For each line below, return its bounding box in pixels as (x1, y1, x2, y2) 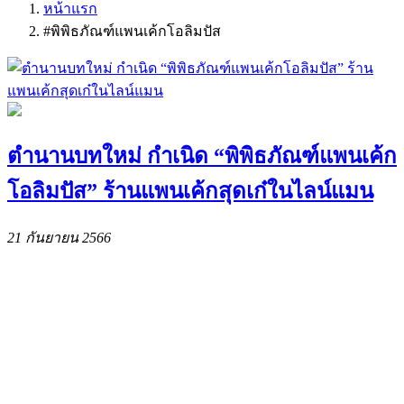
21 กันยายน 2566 (7, 229, 111, 245)
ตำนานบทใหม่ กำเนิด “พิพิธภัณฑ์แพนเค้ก (7, 143, 397, 168)
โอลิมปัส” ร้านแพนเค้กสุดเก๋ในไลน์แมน (7, 179, 373, 203)
